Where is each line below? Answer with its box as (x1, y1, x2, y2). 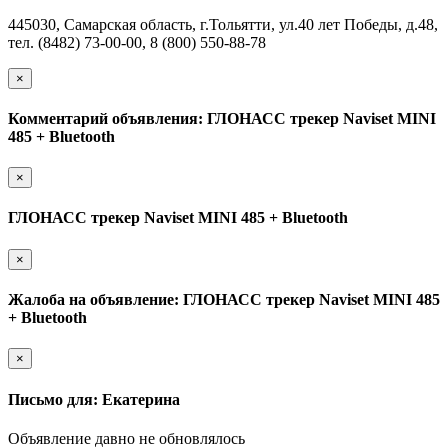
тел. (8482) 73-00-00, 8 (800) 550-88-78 (8, 33, 266, 51)
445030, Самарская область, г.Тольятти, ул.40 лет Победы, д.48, (8, 15, 438, 33)
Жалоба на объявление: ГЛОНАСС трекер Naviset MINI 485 (8, 291, 440, 309)
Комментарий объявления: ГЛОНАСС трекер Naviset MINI (8, 109, 436, 127)
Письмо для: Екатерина (8, 390, 180, 408)
